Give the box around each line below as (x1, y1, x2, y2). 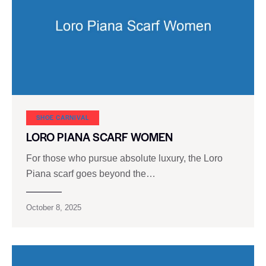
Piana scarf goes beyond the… (26, 169, 156, 179)
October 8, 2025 (26, 203, 81, 213)
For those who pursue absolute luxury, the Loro (26, 153, 223, 164)
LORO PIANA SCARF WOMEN (26, 129, 173, 145)
